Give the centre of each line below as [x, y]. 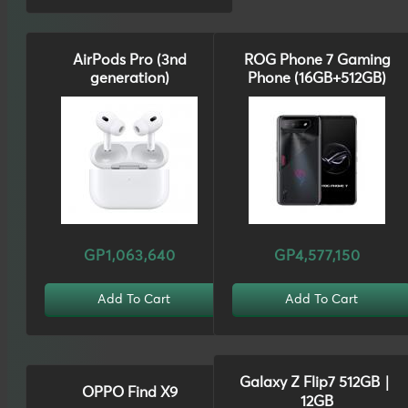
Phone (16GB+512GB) [317, 79]
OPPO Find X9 [129, 392]
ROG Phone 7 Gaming [317, 61]
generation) [129, 79]
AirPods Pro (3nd [129, 61]
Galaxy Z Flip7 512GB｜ [317, 383]
